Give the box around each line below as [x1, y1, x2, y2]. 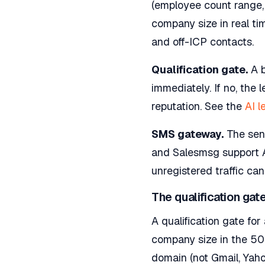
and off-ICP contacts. [151, 35, 254, 49]
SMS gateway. [151, 127, 224, 141]
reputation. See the [151, 99, 245, 113]
